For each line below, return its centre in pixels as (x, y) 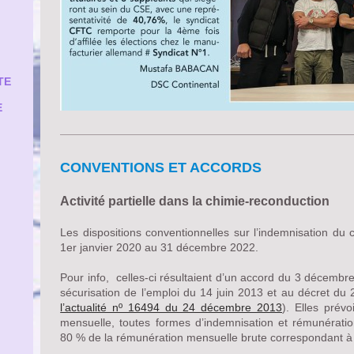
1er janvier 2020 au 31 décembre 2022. (161, 247)
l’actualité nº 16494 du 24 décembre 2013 (171, 307)
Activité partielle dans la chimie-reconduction (195, 201)
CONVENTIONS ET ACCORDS (161, 167)
